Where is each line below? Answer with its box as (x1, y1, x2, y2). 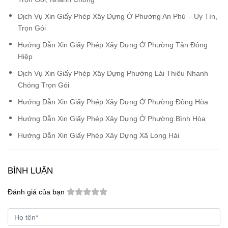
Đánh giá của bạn (8, 187, 65, 196)
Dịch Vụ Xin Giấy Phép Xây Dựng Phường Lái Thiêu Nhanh (18, 69, 208, 77)
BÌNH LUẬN (8, 165, 53, 176)
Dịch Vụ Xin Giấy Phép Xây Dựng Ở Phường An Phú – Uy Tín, (18, 12, 217, 20)
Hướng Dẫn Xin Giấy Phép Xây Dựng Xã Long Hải (18, 131, 179, 139)
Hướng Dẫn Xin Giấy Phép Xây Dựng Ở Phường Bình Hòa (18, 114, 206, 123)
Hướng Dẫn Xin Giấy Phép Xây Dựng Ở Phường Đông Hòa (18, 97, 208, 106)
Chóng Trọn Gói (18, 80, 69, 89)
